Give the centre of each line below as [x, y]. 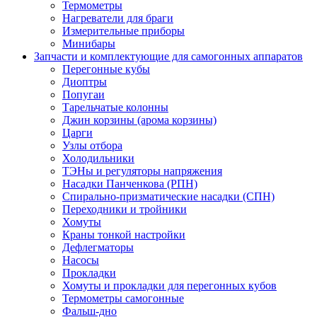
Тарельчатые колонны [115, 108]
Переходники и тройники [125, 209]
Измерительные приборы [123, 31]
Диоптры [85, 82]
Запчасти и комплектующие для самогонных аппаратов [168, 57]
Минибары [89, 44]
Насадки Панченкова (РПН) [130, 184]
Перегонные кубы [106, 69]
